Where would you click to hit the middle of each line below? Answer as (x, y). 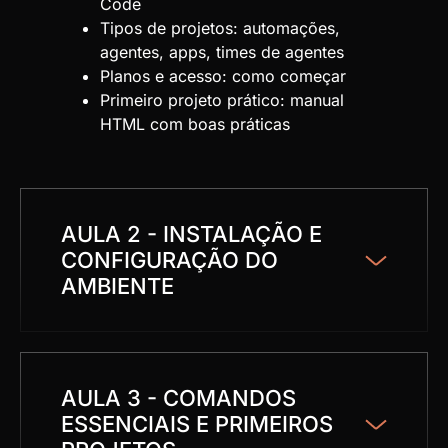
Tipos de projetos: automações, (220, 28)
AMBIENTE (117, 286)
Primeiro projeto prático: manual (222, 100)
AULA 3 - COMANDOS (178, 398)
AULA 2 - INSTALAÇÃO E (191, 234)
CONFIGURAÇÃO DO (169, 260)
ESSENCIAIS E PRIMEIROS (197, 424)
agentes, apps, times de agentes (222, 52)
